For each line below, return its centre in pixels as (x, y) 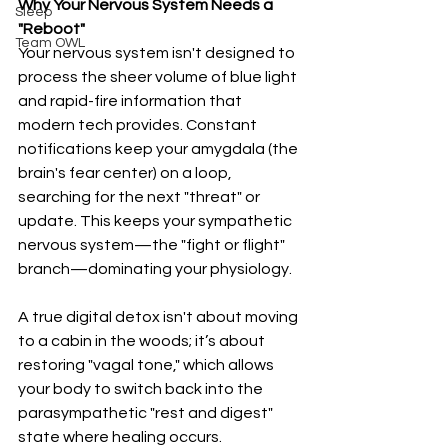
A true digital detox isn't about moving (159, 317)
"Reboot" (51, 29)
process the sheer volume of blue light (159, 77)
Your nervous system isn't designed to (158, 53)
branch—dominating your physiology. (155, 269)
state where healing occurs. (120, 437)
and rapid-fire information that (131, 101)
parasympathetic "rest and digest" (147, 413)
